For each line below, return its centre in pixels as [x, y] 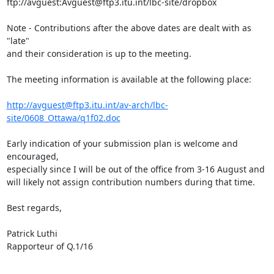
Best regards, [34, 208]
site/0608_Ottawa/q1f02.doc [63, 118]
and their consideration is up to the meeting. [99, 54]
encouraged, [34, 156]
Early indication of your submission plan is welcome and [122, 143]
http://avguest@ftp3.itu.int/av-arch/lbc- [87, 105]
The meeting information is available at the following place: [129, 79]
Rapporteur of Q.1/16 [50, 246]
